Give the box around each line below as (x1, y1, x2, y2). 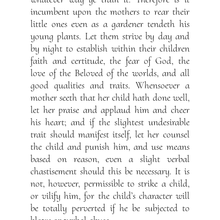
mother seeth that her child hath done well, (30, 92, 190, 104)
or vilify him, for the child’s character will (30, 190, 190, 202)
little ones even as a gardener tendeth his (30, 18, 190, 30)
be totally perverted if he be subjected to (30, 202, 190, 215)
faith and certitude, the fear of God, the (30, 55, 190, 67)
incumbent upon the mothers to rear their (30, 6, 190, 18)
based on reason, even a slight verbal (30, 153, 190, 165)
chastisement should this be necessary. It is (30, 165, 190, 178)
